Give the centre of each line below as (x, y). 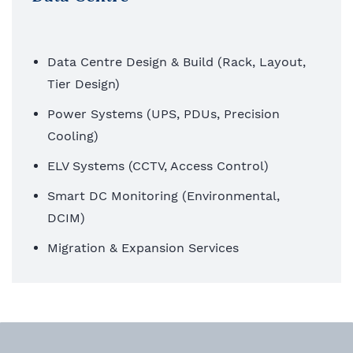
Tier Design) (85, 84)
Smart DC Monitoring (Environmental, (163, 195)
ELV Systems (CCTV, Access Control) (160, 165)
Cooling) (75, 136)
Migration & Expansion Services (145, 247)
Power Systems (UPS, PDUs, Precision (163, 113)
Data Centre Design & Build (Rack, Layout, (176, 61)
